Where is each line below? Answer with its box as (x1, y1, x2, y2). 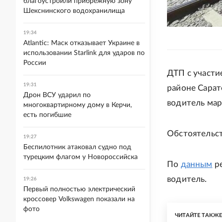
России (23, 59, 46, 66)
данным (180, 160, 213, 168)
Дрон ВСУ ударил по (23, 92, 91, 99)
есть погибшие (23, 111, 71, 118)
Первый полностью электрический (23, 186, 135, 193)
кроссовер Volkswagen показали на (23, 196, 135, 203)
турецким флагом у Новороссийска (23, 154, 138, 161)
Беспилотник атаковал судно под (23, 144, 131, 151)
